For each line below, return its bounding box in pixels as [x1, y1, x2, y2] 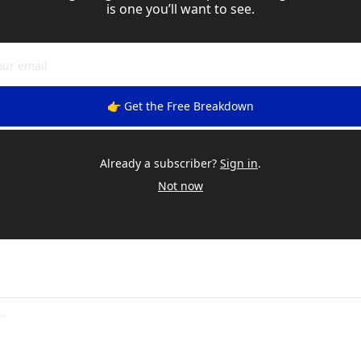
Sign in [220, 155, 258, 171]
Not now [158, 177, 203, 193]
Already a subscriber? [100, 155, 217, 171]
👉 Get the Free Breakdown [107, 98, 254, 114]
